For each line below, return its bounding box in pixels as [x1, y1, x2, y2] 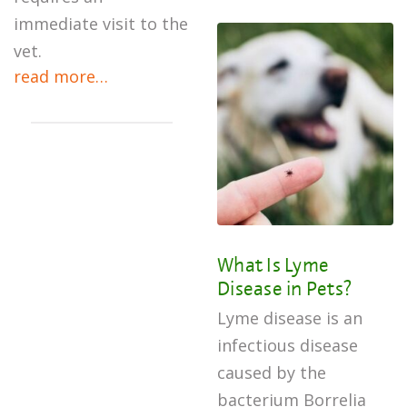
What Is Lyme [217, 252, 329, 277]
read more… [14, 65, 108, 87]
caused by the [217, 362, 326, 383]
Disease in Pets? [217, 275, 352, 301]
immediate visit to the [14, 13, 188, 35]
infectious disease [217, 334, 358, 356]
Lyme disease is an [217, 307, 362, 329]
